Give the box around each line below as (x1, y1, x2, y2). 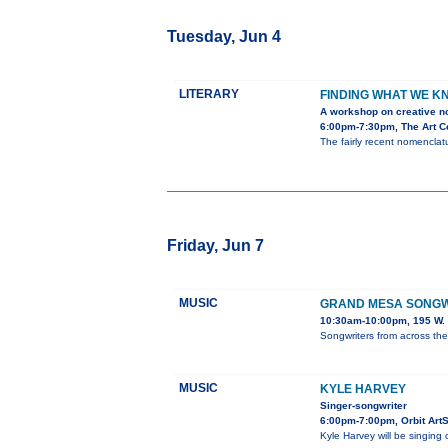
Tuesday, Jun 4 (167, 28, 281, 46)
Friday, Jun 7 (167, 237, 264, 255)
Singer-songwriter (320, 400, 407, 412)
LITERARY (179, 87, 239, 102)
